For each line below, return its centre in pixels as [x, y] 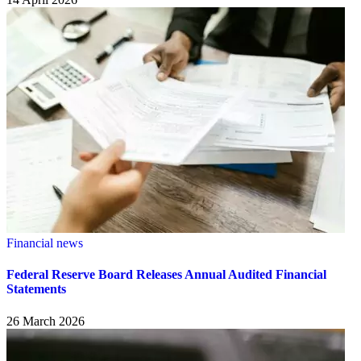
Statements [36, 289]
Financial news [45, 243]
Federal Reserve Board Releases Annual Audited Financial [166, 275]
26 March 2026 [46, 321]
